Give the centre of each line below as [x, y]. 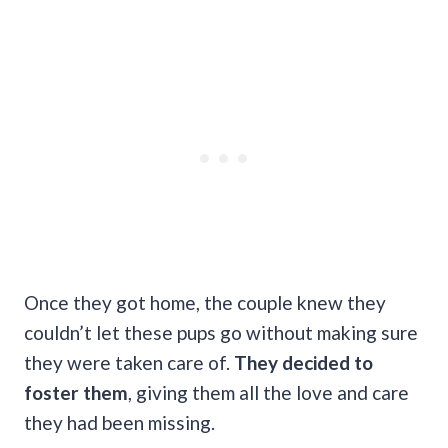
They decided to [303, 362]
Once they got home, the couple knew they [205, 302]
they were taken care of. [129, 362]
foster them [76, 392]
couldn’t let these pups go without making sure [221, 332]
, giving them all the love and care [268, 392]
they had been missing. [119, 422]
